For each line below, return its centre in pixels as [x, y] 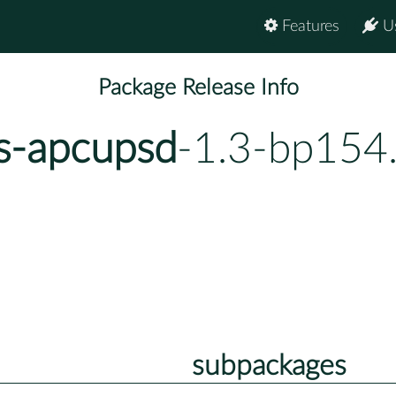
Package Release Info [198, 88]
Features [308, 27]
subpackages [269, 366]
